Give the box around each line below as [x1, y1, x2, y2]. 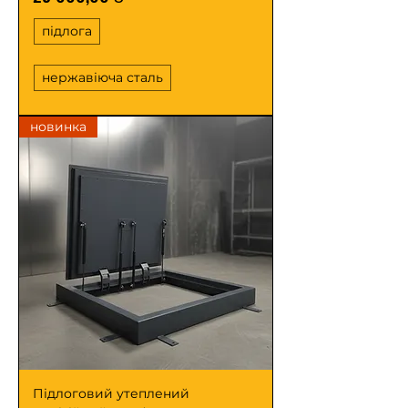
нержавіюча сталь [42, 69, 163, 86]
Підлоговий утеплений [33, 385, 189, 402]
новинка [30, 118, 87, 135]
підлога [42, 23, 92, 39]
